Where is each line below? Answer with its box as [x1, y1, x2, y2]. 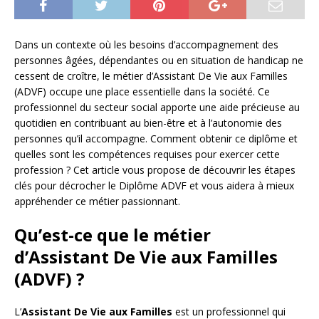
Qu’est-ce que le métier [14, 223, 211, 247]
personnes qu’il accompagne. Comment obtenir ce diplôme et [14, 132, 298, 146]
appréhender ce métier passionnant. [14, 194, 180, 209]
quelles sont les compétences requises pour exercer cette [14, 147, 280, 162]
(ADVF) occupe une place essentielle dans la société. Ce [14, 85, 270, 99]
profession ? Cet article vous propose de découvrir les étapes [14, 163, 296, 177]
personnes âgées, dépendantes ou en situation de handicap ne [14, 53, 303, 68]
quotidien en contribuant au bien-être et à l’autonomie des [14, 116, 282, 130]
